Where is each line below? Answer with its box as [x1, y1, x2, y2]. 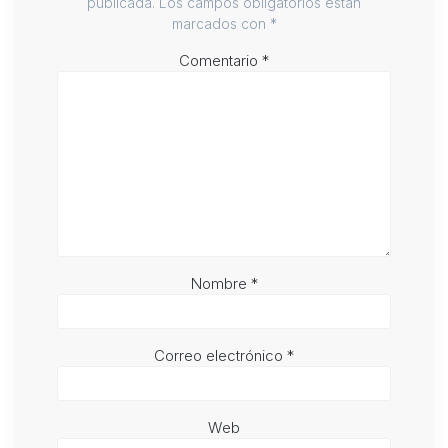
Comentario [179, 51, 262, 71]
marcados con [171, 15, 270, 33]
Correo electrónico [154, 346, 287, 366]
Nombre [190, 274, 251, 294]
